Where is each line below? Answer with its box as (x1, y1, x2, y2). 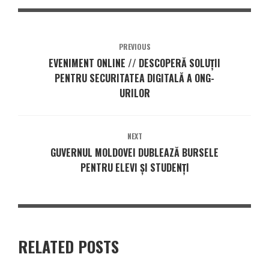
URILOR (119, 85, 150, 100)
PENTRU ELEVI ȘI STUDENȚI (80, 160, 189, 175)
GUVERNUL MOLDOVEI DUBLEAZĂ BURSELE (50, 145, 219, 160)
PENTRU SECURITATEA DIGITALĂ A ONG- (55, 70, 214, 85)
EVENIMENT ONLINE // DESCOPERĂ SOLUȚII (49, 55, 220, 70)
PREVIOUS (118, 41, 151, 52)
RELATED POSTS (18, 234, 119, 258)
